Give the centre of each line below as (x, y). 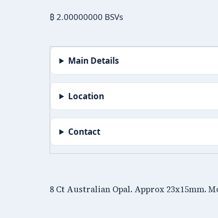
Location (86, 96)
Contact (84, 131)
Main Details (94, 60)
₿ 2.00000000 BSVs (86, 17)
